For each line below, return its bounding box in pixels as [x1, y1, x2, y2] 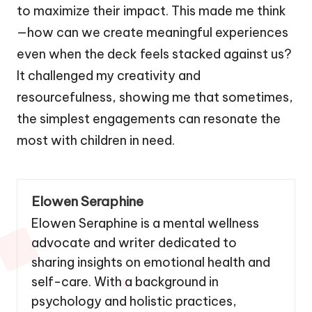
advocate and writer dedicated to [31, 234, 237, 251]
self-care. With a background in [31, 273, 219, 290]
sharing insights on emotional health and [31, 253, 270, 270]
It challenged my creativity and [17, 67, 201, 84]
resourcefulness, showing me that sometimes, [17, 88, 293, 105]
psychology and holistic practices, [31, 292, 237, 309]
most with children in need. [17, 132, 175, 148]
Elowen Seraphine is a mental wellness [31, 214, 259, 231]
